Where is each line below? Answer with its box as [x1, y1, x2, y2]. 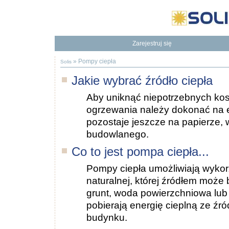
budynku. [86, 212, 127, 223]
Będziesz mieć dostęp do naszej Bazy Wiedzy [88, 49, 215, 56]
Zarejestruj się [132, 40, 172, 47]
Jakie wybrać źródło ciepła [72, 74, 213, 87]
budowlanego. [86, 129, 149, 140]
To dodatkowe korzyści [120, 49, 184, 56]
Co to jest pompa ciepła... [72, 145, 209, 158]
